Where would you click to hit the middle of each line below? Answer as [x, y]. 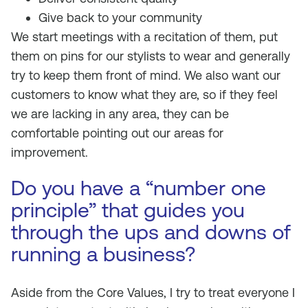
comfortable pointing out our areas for [117, 133]
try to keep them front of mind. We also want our [146, 75]
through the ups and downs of [151, 232]
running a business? [103, 254]
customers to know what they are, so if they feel [144, 95]
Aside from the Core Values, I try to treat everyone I [153, 293]
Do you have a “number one [139, 188]
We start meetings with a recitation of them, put [144, 37]
